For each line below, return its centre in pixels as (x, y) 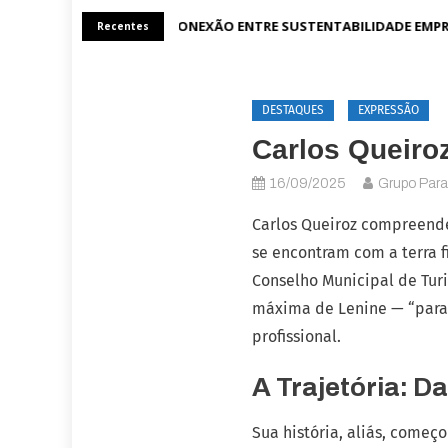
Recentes (123, 25)
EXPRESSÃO (388, 110)
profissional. (296, 336)
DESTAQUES (293, 110)
